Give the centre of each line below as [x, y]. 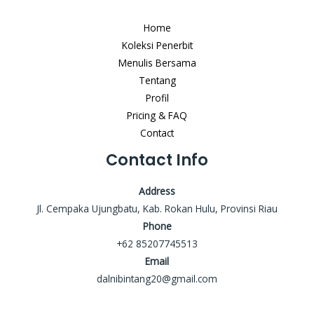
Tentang [157, 80]
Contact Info [157, 160]
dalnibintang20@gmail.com [157, 279]
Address [157, 191]
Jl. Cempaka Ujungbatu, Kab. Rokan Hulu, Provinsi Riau [157, 209]
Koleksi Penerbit [157, 45]
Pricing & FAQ [157, 115]
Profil [157, 97]
